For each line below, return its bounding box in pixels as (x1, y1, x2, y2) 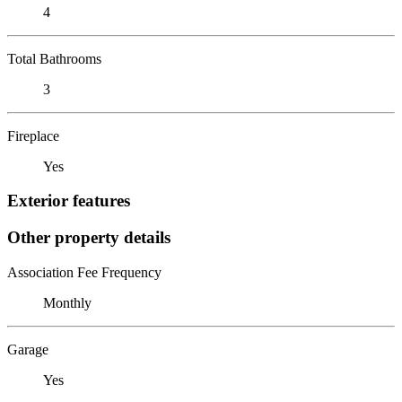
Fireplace (7, 127, 59, 144)
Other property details (7, 227, 170, 247)
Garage (7, 341, 48, 357)
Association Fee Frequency (7, 264, 162, 280)
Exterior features (7, 191, 130, 211)
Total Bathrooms (7, 50, 101, 66)
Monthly (43, 294, 92, 310)
